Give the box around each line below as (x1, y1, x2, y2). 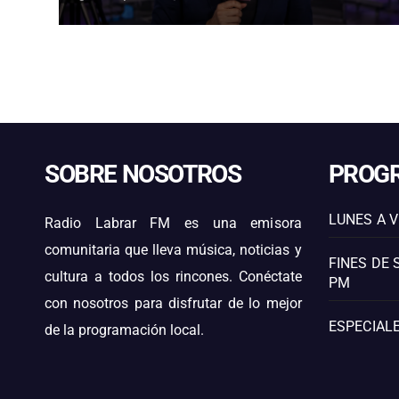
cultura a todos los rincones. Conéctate (45, 268, 302, 286)
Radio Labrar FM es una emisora (45, 215, 302, 232)
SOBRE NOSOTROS (45, 159, 241, 189)
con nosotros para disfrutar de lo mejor (45, 295, 302, 313)
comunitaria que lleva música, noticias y (45, 241, 302, 259)
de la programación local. (45, 322, 204, 339)
